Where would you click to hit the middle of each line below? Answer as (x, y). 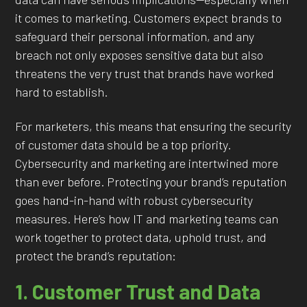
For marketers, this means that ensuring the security (153, 126)
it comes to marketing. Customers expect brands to (149, 18)
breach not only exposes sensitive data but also (139, 55)
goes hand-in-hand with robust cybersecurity (134, 200)
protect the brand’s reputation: (96, 255)
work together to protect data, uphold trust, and (141, 237)
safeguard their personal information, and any (135, 37)
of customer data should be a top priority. (123, 144)
